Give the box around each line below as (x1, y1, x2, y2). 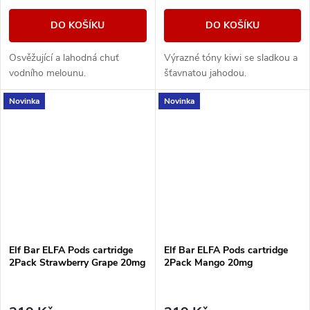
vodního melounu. (9, 66, 86, 80)
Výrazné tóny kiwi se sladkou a (163, 51, 298, 65)
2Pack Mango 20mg (163, 256, 253, 270)
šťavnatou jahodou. (163, 66, 246, 80)
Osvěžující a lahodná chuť (9, 51, 119, 65)
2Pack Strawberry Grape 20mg (9, 256, 145, 270)
